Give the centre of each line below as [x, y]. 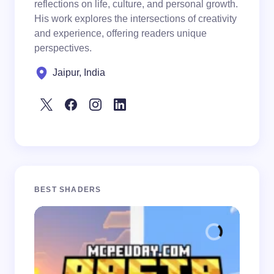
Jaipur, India [79, 73]
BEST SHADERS [68, 190]
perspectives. [63, 48]
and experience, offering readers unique [120, 34]
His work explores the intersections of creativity [135, 19]
